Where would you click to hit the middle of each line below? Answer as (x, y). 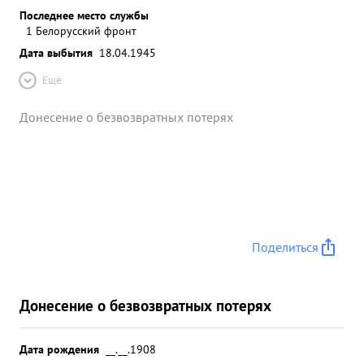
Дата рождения (59, 349)
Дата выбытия (56, 52)
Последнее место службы (84, 15)
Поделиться (285, 247)
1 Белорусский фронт (81, 30)
